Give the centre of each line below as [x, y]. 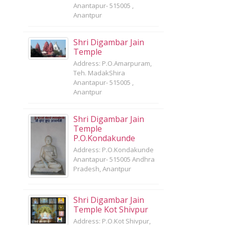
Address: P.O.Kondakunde [114, 150]
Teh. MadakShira [99, 73]
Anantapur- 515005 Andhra [114, 159]
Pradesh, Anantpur [102, 169]
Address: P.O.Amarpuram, [113, 63]
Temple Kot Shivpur [111, 209]
